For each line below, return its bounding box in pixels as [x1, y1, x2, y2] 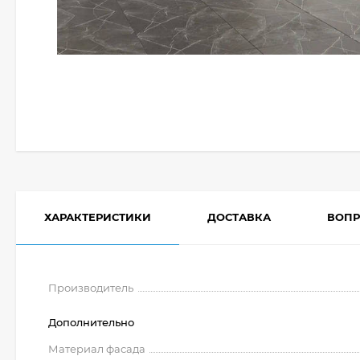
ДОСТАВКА [207, 211, 271, 223]
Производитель [48, 281, 133, 294]
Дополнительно [48, 316, 134, 329]
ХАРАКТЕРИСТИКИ [44, 211, 151, 223]
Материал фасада [48, 342, 145, 355]
